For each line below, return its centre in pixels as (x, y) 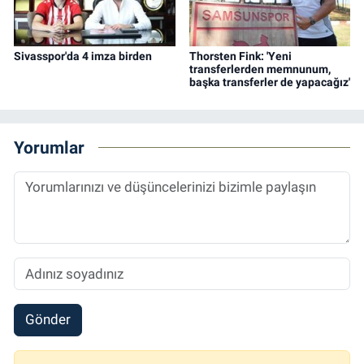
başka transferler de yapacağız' (269, 82)
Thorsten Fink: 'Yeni (240, 56)
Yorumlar (49, 147)
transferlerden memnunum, (260, 69)
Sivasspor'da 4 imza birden (83, 56)
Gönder (48, 320)
